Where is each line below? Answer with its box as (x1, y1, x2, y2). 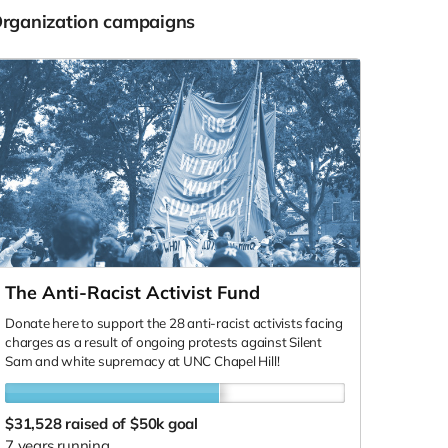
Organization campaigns (2, 10, 196, 34)
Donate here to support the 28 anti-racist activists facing (5, 315, 343, 332)
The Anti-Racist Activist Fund (5, 281, 260, 305)
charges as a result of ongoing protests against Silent (5, 334, 322, 351)
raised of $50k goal (65, 414, 198, 434)
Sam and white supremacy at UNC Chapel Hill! (5, 353, 280, 370)
